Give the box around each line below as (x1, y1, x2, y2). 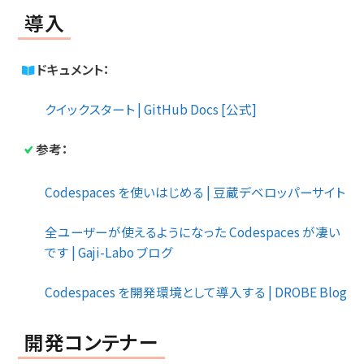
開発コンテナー (24, 327, 159, 356)
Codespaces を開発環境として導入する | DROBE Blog (45, 282, 347, 301)
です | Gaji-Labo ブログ (45, 242, 173, 261)
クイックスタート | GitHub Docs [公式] (45, 99, 257, 118)
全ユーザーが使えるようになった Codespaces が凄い (45, 222, 340, 240)
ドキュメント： (36, 59, 110, 78)
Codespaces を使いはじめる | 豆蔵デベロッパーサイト (45, 182, 345, 201)
